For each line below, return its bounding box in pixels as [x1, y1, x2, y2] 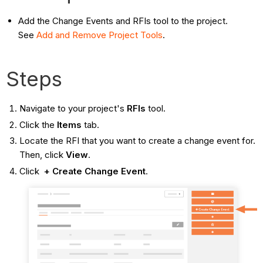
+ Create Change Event [43, 166, 146, 177]
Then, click [19, 149, 66, 161]
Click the [19, 119, 57, 130]
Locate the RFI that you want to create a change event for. [19, 135, 255, 147]
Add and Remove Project [36, 29, 141, 41]
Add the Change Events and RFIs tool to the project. [18, 15, 228, 26]
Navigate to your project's [19, 102, 127, 114]
